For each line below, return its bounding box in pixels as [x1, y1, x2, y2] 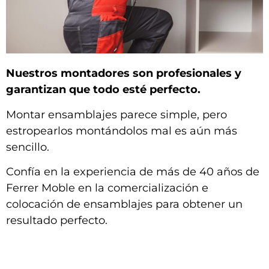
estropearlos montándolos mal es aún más [6, 124, 237, 138]
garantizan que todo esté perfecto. [6, 83, 201, 97]
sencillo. [6, 140, 49, 154]
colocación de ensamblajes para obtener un [6, 198, 243, 211]
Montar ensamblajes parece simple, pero [6, 107, 227, 121]
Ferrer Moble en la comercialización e [6, 181, 208, 195]
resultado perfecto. [6, 214, 107, 228]
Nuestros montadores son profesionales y [6, 67, 241, 80]
